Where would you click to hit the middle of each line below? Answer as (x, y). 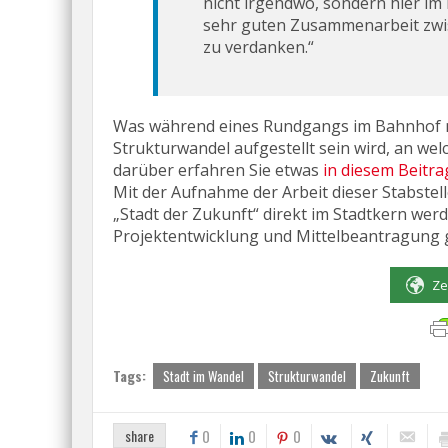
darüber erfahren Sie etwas (218, 169)
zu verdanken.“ (258, 46)
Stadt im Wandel (203, 375)
